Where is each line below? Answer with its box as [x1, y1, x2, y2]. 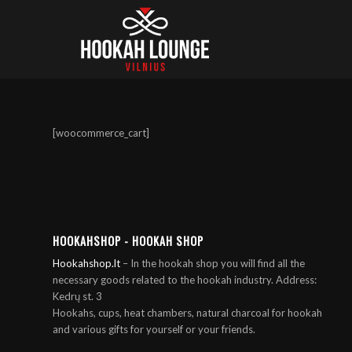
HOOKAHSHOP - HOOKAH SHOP [53, 233, 203, 250]
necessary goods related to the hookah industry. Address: [53, 273, 317, 287]
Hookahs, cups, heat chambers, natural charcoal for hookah [53, 306, 322, 320]
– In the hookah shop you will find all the [120, 257, 305, 270]
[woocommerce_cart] [53, 126, 149, 140]
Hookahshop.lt [53, 257, 120, 270]
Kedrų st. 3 [53, 290, 102, 303]
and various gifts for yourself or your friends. [53, 323, 255, 336]
